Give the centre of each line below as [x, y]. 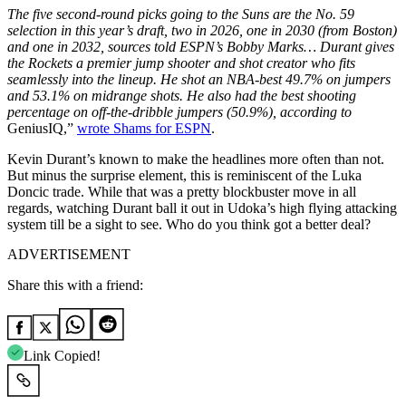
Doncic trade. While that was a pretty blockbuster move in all [182, 191]
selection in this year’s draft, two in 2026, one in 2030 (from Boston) [202, 30]
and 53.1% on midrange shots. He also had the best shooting [182, 95]
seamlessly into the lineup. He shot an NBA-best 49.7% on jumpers [199, 79]
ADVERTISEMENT [69, 254]
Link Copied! [62, 355]
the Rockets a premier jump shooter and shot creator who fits [181, 63]
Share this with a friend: [75, 285]
